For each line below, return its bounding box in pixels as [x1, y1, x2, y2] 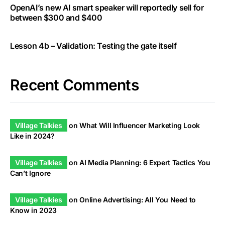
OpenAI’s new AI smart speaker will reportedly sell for [10, 3, 204, 13]
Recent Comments [10, 76, 139, 94]
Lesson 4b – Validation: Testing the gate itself [10, 41, 177, 51]
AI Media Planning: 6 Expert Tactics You [79, 158, 210, 167]
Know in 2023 [10, 206, 57, 215]
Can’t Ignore [10, 169, 51, 178]
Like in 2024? [10, 132, 55, 141]
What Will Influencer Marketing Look [79, 121, 200, 130]
